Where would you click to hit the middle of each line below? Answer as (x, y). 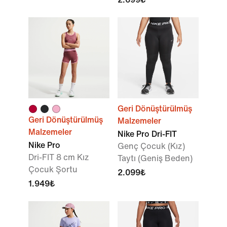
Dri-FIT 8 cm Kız (59, 157)
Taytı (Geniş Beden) (155, 158)
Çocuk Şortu (53, 169)
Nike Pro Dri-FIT (147, 134)
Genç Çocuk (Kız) (151, 146)
